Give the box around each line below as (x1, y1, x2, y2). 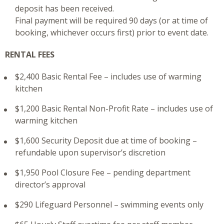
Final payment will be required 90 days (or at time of (15, 15, 208, 26)
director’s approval (15, 179, 85, 190)
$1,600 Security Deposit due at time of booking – (14, 135, 197, 146)
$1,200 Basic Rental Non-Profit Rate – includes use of (14, 103, 213, 114)
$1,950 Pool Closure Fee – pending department (14, 167, 190, 178)
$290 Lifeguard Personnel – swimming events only (14, 199, 203, 210)
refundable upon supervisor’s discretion (15, 147, 165, 158)
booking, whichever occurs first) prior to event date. (15, 27, 208, 38)
